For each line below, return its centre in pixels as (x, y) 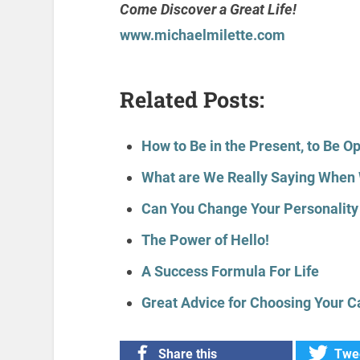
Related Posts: (192, 100)
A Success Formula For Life (230, 272)
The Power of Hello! (205, 240)
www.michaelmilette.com (202, 35)
